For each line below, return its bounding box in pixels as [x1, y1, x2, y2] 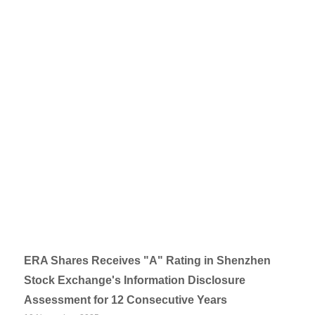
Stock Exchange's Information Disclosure [24, 274, 246, 286]
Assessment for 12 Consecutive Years [24, 294, 228, 306]
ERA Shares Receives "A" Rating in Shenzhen [24, 255, 271, 266]
